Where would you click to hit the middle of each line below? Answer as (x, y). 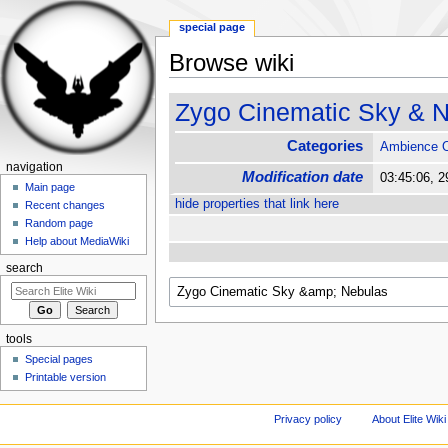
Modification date (303, 177)
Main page (50, 187)
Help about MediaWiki (77, 241)
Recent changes (65, 205)
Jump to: (194, 84)
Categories (325, 146)
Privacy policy (307, 418)
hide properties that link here (256, 204)
